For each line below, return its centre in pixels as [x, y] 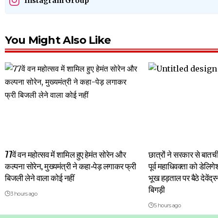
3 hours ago [24, 193]
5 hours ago [167, 205]
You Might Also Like [58, 40]
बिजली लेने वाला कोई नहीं [40, 177]
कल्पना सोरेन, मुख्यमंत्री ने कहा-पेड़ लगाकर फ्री [71, 165]
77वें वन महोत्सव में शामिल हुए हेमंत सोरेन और [65, 154]
